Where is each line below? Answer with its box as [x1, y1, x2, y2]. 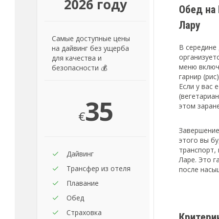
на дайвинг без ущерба [52, 44, 129, 53]
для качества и [52, 53, 102, 63]
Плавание [66, 178, 99, 188]
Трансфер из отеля [66, 164, 131, 174]
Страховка [66, 208, 102, 218]
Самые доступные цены [52, 34, 130, 44]
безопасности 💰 [52, 63, 107, 73]
